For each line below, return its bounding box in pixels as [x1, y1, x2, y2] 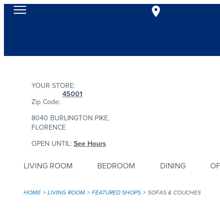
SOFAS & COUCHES [148, 188, 201, 197]
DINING [160, 160, 186, 171]
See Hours [74, 138, 106, 149]
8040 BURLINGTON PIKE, [31, 113, 110, 123]
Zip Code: [31, 97, 60, 107]
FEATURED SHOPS [92, 188, 141, 197]
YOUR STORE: [31, 81, 75, 91]
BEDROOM [97, 160, 136, 171]
